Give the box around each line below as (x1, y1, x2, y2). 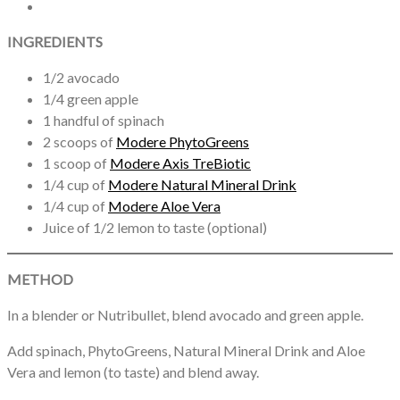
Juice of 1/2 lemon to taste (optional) (43, 218, 267, 236)
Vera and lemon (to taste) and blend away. (7, 362, 259, 380)
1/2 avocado (43, 68, 120, 86)
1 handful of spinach (43, 111, 164, 129)
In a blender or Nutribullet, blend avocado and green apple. (7, 305, 363, 323)
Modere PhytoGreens (116, 132, 249, 150)
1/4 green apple (43, 89, 138, 107)
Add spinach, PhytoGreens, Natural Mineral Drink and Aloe (7, 341, 365, 359)
